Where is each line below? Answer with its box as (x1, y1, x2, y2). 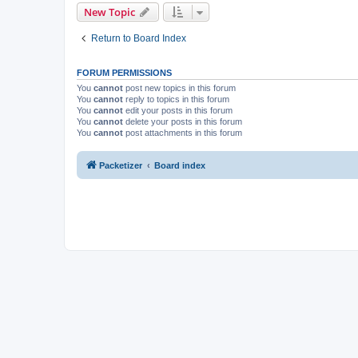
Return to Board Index (91, 32, 186, 44)
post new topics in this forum (123, 82, 236, 93)
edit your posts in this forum (123, 105, 233, 115)
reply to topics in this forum (123, 93, 229, 104)
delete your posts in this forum (123, 116, 242, 126)
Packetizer (99, 161, 142, 170)
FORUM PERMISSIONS (77, 67, 172, 78)
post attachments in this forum (123, 127, 242, 137)
